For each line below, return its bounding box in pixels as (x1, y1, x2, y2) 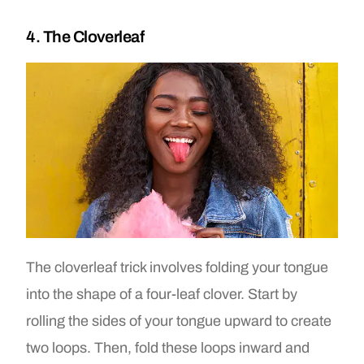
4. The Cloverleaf (26, 28, 145, 46)
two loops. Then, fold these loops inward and (26, 339, 310, 356)
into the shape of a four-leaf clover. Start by (26, 285, 298, 302)
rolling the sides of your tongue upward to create (26, 312, 332, 329)
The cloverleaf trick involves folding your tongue (26, 258, 329, 275)
